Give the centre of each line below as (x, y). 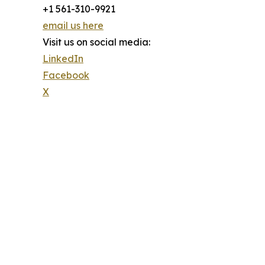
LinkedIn (63, 58)
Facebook (66, 75)
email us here (73, 25)
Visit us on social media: (96, 42)
